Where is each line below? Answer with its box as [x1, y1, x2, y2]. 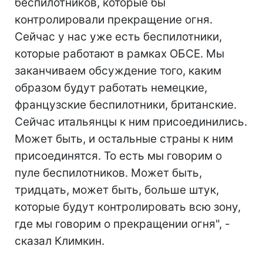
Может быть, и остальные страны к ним [15, 132, 233, 146]
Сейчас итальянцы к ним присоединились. [15, 115, 247, 129]
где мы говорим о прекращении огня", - [15, 217, 230, 231]
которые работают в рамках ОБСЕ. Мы [15, 47, 224, 60]
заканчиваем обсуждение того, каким [15, 64, 221, 77]
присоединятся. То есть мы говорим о [15, 149, 222, 163]
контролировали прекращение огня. [15, 13, 213, 26]
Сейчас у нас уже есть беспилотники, [15, 30, 222, 43]
